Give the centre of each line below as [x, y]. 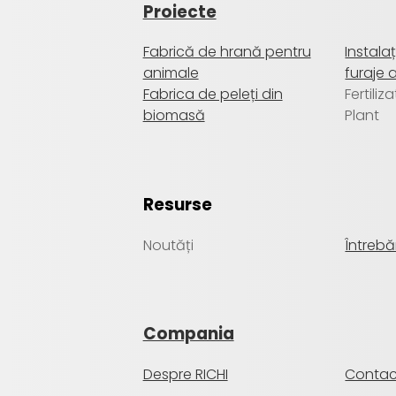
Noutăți [168, 245]
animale [171, 73]
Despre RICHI [185, 375]
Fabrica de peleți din [213, 95]
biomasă [174, 116]
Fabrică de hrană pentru [227, 52]
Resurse [177, 205]
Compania [188, 334]
